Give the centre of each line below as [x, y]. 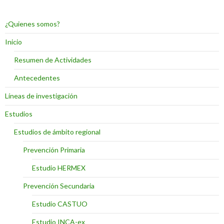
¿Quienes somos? [32, 24]
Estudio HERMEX [59, 168]
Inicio [13, 42]
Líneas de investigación [41, 96]
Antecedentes [37, 78]
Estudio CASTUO [60, 204]
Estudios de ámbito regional [57, 132]
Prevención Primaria [54, 150]
